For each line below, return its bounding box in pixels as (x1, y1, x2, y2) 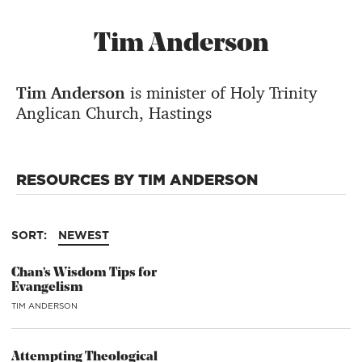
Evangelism (11, 281, 83, 294)
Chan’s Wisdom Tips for (11, 267, 157, 280)
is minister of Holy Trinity (125, 82, 317, 103)
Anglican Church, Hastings (16, 103, 212, 124)
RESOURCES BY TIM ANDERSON (16, 169, 258, 190)
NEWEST (58, 227, 109, 243)
